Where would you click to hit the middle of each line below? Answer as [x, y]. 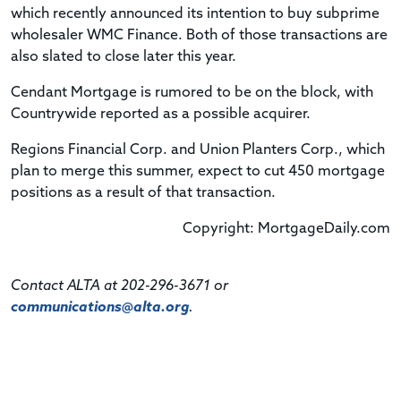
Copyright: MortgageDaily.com [286, 229]
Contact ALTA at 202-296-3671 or [119, 286]
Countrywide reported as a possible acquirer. [161, 114]
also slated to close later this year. [124, 57]
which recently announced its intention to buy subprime [195, 14]
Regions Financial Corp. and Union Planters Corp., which [198, 150]
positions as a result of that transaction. [143, 193]
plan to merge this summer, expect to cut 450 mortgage [198, 171]
